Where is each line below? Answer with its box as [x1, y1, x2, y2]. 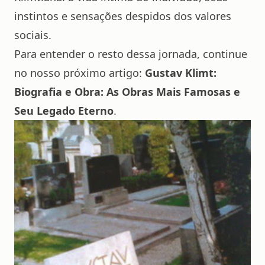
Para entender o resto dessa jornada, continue [14, 47, 247, 61]
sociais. [14, 28, 51, 42]
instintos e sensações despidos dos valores [14, 9, 231, 23]
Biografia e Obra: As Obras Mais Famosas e [14, 85, 240, 99]
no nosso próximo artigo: [14, 66, 145, 80]
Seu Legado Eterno [14, 104, 114, 118]
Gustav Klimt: [145, 66, 216, 80]
